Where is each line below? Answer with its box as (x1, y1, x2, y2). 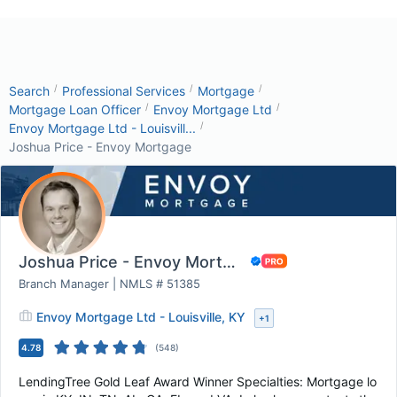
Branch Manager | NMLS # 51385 (19, 276, 200, 291)
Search (9, 83, 50, 98)
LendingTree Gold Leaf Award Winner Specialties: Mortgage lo (19, 374, 377, 389)
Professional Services (62, 83, 185, 98)
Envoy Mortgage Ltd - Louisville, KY (36, 309, 245, 324)
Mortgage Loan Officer (9, 102, 141, 117)
